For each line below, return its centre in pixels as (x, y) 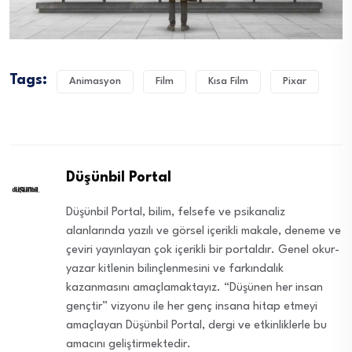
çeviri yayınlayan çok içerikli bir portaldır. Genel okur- (203, 251)
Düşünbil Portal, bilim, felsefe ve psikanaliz (176, 213)
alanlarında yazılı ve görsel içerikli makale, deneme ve (204, 232)
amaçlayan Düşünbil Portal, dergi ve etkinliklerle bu (197, 326)
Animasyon (95, 82)
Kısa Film (228, 82)
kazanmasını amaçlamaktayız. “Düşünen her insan (195, 288)
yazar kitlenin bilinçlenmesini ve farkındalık (175, 269)
